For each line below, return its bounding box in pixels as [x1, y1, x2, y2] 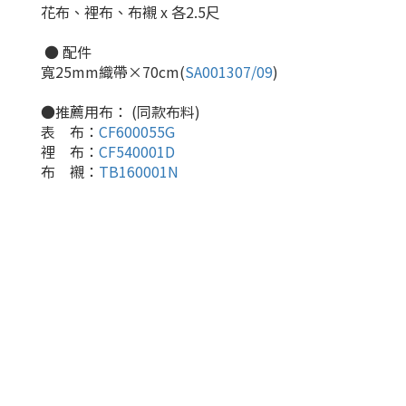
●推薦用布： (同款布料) [41, 101, 204, 123]
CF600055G [99, 121, 175, 143]
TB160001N [99, 160, 179, 183]
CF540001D [99, 140, 175, 163]
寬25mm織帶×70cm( [41, 61, 185, 83]
